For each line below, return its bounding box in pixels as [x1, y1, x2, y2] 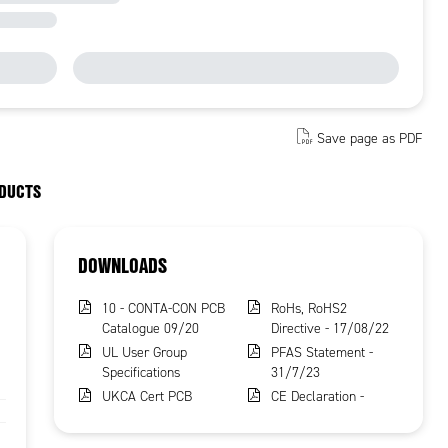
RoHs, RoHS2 [270, 299, 347, 317]
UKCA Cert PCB [102, 387, 193, 405]
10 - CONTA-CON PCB [102, 299, 226, 317]
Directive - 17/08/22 [270, 319, 389, 337]
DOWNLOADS [78, 250, 168, 279]
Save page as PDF [316, 129, 423, 147]
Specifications [102, 363, 181, 381]
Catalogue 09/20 [102, 319, 200, 337]
